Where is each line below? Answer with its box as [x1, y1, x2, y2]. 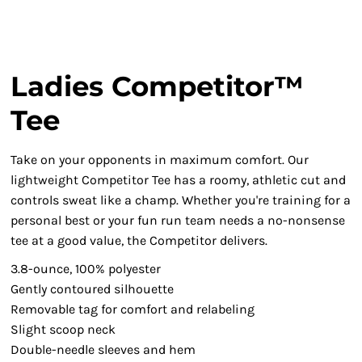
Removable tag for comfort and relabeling [11, 301, 255, 317]
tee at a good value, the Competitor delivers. [11, 233, 267, 248]
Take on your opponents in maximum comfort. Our [11, 152, 309, 167]
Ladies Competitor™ [11, 69, 304, 103]
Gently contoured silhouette [11, 281, 174, 297]
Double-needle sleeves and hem [11, 342, 196, 357]
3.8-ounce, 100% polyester [11, 261, 161, 276]
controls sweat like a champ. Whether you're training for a [11, 192, 351, 208]
